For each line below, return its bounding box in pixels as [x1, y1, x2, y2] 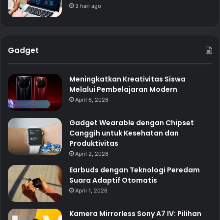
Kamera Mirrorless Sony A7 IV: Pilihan [69, 209, 201, 219]
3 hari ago [75, 2, 101, 10]
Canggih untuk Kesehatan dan [69, 128, 179, 138]
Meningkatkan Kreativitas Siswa [69, 74, 186, 84]
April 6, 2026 [75, 96, 109, 104]
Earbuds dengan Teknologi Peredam [69, 165, 200, 175]
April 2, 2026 [75, 150, 109, 158]
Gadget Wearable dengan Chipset [69, 118, 194, 128]
